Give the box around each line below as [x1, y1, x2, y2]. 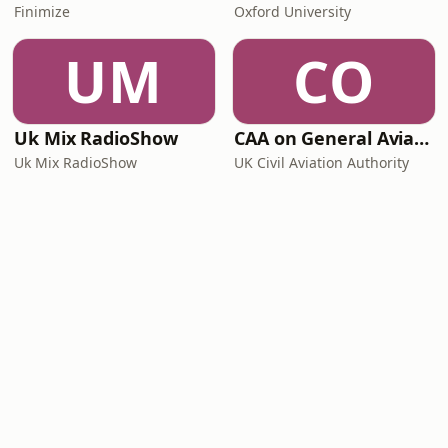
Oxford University [234, 2, 351, 21]
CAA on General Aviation [414, 126, 430, 150]
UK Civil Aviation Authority [234, 153, 409, 172]
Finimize [14, 2, 70, 21]
